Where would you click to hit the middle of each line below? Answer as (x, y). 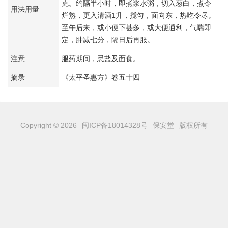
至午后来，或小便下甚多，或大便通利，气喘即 (136, 27)
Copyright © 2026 (49, 125)
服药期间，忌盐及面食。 (101, 59)
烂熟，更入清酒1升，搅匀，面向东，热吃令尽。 (138, 15)
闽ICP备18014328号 (115, 125)
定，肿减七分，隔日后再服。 (108, 40)
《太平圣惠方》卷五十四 (101, 77)
